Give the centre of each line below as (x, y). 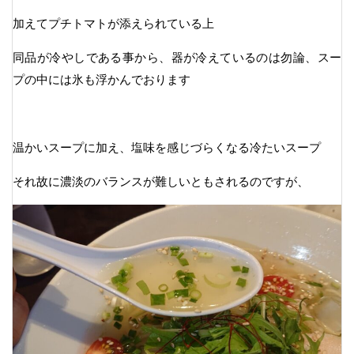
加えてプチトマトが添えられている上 (113, 23)
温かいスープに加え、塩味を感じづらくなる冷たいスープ (167, 147)
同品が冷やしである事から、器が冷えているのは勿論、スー (177, 57)
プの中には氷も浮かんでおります (102, 79)
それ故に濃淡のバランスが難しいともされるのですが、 (161, 181)
